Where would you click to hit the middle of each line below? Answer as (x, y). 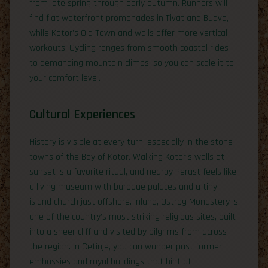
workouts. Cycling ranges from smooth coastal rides (129, 48)
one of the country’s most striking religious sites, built (133, 217)
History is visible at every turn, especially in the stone (131, 142)
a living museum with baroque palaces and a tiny (123, 187)
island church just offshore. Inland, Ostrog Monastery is (134, 202)
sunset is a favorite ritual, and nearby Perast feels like (133, 172)
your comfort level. (65, 78)
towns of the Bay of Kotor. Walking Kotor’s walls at (127, 157)
